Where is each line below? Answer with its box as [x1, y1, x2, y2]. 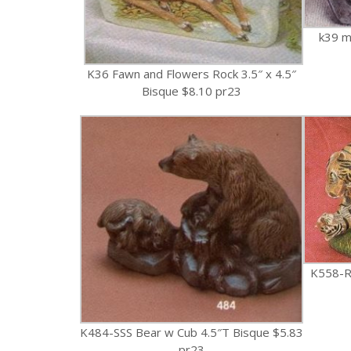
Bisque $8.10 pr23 [142, 82, 241, 99]
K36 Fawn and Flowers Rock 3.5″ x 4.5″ [87, 65, 296, 81]
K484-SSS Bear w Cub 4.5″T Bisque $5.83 [80, 324, 303, 340]
